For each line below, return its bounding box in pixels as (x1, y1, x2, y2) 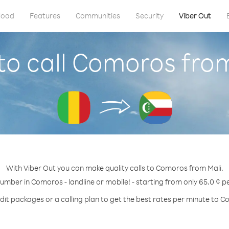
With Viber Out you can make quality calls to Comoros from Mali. (6, 163, 223, 173)
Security (135, 11, 164, 20)
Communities (75, 11, 120, 20)
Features (29, 11, 60, 20)
